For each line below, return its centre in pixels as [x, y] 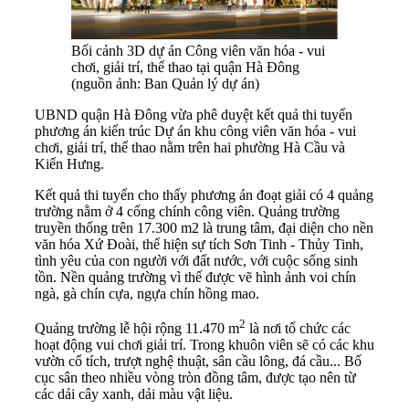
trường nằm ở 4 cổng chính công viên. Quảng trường [187, 212]
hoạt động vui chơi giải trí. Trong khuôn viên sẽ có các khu [204, 345]
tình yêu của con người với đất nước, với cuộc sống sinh [196, 261]
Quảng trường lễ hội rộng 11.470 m [137, 329]
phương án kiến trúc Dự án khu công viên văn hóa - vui [195, 131]
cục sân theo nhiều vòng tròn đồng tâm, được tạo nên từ [195, 378]
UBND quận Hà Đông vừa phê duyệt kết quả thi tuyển [194, 115]
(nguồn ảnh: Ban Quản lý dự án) [165, 84]
